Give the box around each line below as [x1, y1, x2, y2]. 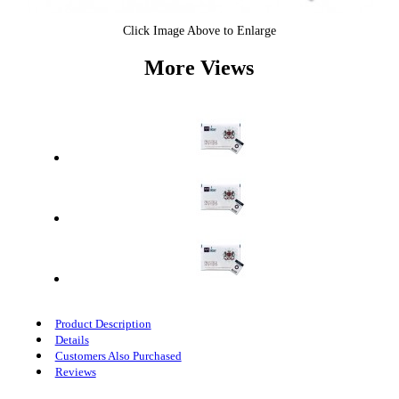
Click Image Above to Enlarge [122, 24, 276, 37]
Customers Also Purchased [54, 348, 182, 362]
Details [54, 332, 89, 346]
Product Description [54, 316, 151, 330]
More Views [144, 55, 255, 79]
